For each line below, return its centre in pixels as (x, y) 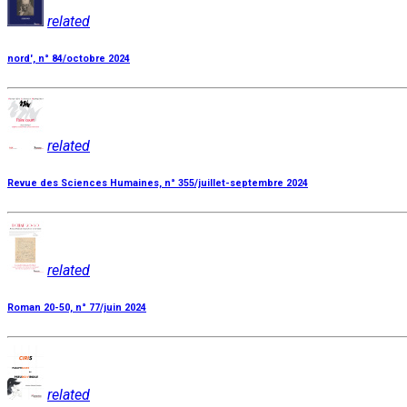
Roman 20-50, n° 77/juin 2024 (77, 307)
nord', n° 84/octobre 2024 (69, 58)
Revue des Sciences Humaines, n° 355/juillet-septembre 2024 (158, 183)
